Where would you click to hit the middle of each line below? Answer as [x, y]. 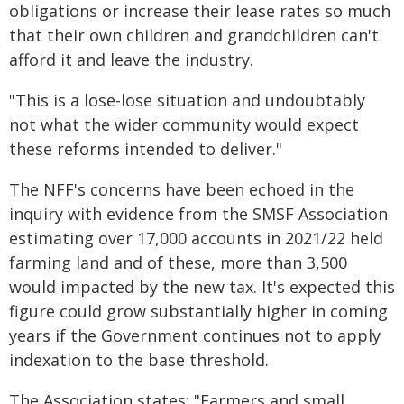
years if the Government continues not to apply [195, 335]
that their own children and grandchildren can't [194, 35]
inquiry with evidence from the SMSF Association [198, 214]
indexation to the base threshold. [139, 360]
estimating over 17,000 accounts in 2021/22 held [196, 238]
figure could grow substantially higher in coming [198, 311]
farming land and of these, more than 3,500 [178, 262]
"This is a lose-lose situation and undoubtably [187, 100]
